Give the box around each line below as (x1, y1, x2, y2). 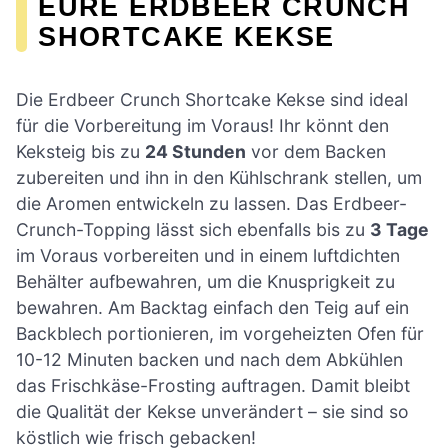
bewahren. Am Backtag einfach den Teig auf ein (16, 297, 409, 319)
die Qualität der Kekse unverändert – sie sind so (16, 401, 409, 423)
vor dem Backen (246, 141, 386, 163)
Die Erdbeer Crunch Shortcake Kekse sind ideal (16, 89, 408, 111)
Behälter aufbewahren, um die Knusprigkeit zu (16, 271, 395, 293)
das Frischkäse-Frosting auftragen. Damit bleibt (16, 375, 410, 397)
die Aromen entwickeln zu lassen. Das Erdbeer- (16, 193, 407, 215)
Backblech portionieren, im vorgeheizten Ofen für (16, 323, 424, 345)
